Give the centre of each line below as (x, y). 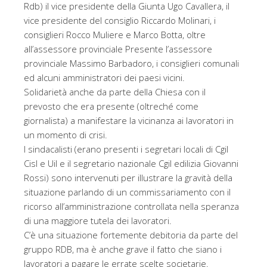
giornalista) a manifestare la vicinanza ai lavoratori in (129, 121)
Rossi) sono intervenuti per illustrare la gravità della (128, 178)
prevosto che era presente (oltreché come (111, 106)
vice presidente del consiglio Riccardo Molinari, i (120, 21)
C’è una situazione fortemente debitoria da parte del (131, 235)
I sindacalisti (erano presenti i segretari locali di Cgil (126, 149)
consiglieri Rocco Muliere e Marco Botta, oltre (115, 35)
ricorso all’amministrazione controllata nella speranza (131, 207)
